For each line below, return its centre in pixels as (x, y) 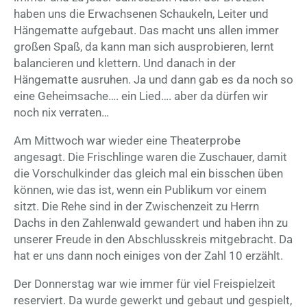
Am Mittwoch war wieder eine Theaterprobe (127, 141)
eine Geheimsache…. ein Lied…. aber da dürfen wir (141, 96)
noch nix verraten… (61, 113)
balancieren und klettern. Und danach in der (125, 63)
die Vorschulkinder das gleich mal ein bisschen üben (148, 174)
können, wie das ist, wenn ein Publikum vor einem (140, 190)
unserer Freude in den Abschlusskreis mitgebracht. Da (153, 240)
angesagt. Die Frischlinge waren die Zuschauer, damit (150, 157)
